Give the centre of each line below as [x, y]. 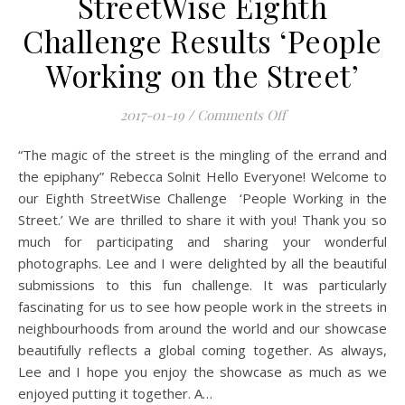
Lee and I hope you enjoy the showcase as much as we [202, 372]
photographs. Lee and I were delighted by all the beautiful [202, 264]
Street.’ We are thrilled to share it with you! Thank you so [202, 220]
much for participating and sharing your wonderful [202, 242]
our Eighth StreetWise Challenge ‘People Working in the [202, 198]
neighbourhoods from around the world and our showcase [202, 329]
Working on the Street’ [202, 75]
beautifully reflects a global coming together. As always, [202, 350]
